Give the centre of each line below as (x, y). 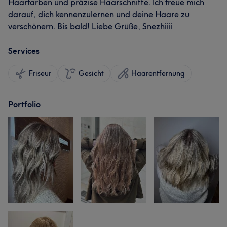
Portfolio (24, 104)
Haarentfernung (158, 73)
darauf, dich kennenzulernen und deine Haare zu (99, 14)
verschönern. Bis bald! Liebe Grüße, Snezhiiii (90, 26)
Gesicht (91, 73)
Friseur (40, 73)
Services (24, 51)
